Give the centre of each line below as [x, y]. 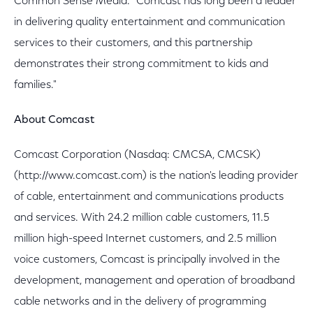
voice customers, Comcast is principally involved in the [147, 260]
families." [35, 85]
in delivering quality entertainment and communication [150, 22]
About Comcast [54, 120]
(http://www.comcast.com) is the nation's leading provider [156, 176]
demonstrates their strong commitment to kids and [141, 64]
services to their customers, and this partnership [133, 43]
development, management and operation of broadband [154, 281]
